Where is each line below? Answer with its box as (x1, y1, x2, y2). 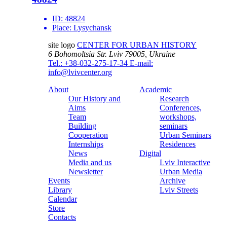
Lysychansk (73, 23, 111, 32)
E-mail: (130, 59, 153, 68)
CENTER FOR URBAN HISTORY (77, 41, 197, 50)
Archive (160, 176, 185, 185)
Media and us (68, 158, 111, 167)
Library (48, 185, 72, 195)
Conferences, (160, 103, 202, 112)
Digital (139, 149, 161, 158)
